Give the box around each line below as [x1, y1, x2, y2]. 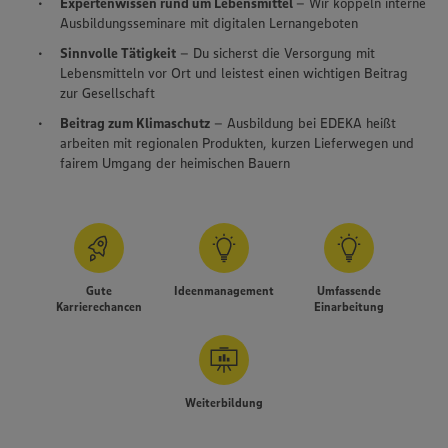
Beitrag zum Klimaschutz [60, 114, 210, 133]
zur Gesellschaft [60, 84, 155, 103]
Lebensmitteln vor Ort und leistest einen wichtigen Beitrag [60, 64, 408, 83]
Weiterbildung [185, 395, 263, 411]
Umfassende [317, 283, 381, 299]
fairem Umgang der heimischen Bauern [60, 154, 290, 173]
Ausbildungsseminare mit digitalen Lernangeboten [60, 14, 358, 33]
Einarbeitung [314, 299, 384, 315]
